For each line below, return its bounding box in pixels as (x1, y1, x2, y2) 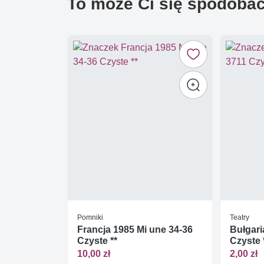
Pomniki (77, 212, 103, 222)
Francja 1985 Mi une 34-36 (77, 223, 193, 235)
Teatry (230, 212, 250, 222)
